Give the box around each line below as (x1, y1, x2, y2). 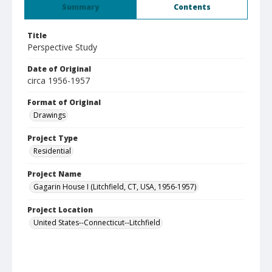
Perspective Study (27, 41, 97, 53)
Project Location (27, 205, 93, 215)
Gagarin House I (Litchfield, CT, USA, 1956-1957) (33, 182, 196, 192)
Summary (62, 2, 99, 12)
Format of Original (27, 97, 101, 107)
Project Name (27, 169, 81, 179)
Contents (173, 2, 211, 12)
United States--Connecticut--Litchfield (33, 217, 160, 228)
